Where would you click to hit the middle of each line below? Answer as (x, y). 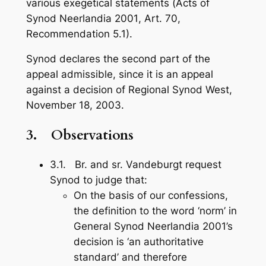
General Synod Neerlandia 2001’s (153, 226)
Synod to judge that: (98, 180)
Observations (92, 135)
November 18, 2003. (75, 105)
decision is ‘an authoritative (138, 241)
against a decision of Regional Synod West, (129, 90)
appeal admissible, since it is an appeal (119, 75)
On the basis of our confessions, (151, 195)
